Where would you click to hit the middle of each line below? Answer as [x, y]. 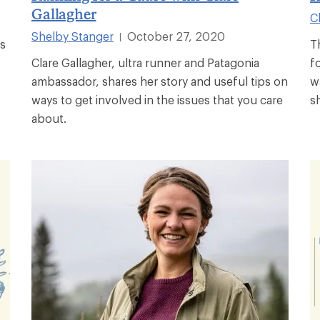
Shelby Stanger [72, 36]
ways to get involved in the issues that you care [157, 99]
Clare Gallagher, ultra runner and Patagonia [145, 62]
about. [49, 118]
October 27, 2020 [176, 36]
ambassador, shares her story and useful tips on [160, 81]
